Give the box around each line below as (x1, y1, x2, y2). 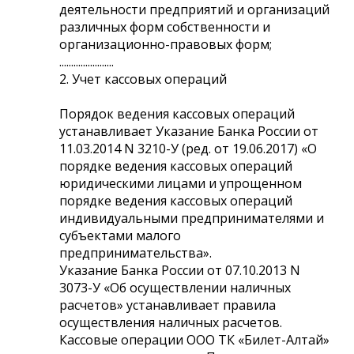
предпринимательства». (59, 243, 212, 262)
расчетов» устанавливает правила (59, 296, 276, 314)
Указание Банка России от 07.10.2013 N (59, 261, 300, 279)
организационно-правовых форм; (59, 35, 272, 53)
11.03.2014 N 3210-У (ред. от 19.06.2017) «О (59, 139, 317, 157)
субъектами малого (59, 226, 181, 244)
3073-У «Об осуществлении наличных (59, 278, 291, 296)
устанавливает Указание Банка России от (59, 122, 318, 140)
